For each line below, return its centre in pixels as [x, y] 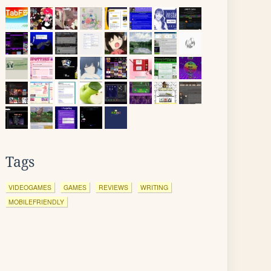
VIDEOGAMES [30, 187]
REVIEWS [113, 187]
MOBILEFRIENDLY [36, 202]
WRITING [154, 187]
